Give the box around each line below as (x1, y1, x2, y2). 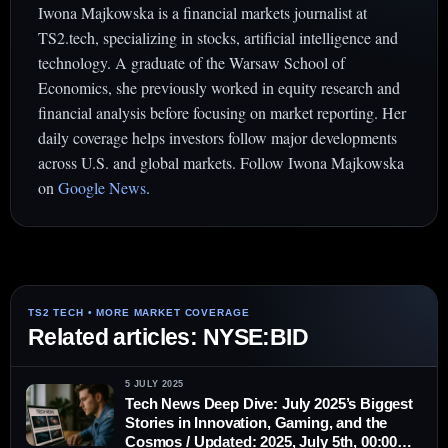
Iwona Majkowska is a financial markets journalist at (38, 2, 367, 23)
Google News (58, 177, 146, 198)
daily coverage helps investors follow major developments (38, 127, 397, 148)
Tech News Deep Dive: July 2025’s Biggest (125, 395, 413, 412)
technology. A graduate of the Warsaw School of (38, 52, 345, 73)
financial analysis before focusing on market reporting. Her (38, 102, 406, 123)
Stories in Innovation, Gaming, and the (125, 414, 388, 431)
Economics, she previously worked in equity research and (38, 77, 400, 98)
